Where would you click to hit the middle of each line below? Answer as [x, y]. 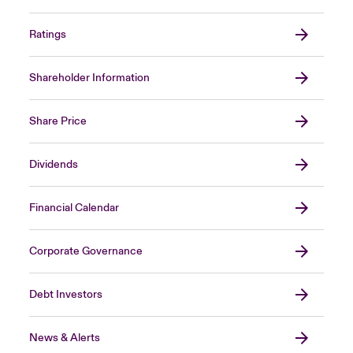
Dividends [53, 164]
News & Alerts [64, 338]
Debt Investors [65, 294]
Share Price [58, 121]
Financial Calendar [74, 208]
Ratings [47, 34]
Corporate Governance [85, 251]
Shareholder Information [89, 78]
